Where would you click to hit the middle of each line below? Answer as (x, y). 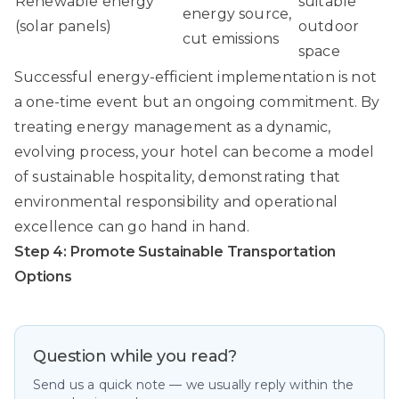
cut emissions (231, 38)
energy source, (237, 13)
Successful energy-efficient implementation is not (195, 77)
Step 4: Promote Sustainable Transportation (175, 251)
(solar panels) (64, 26)
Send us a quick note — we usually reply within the (194, 384)
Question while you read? (135, 356)
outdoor (329, 26)
